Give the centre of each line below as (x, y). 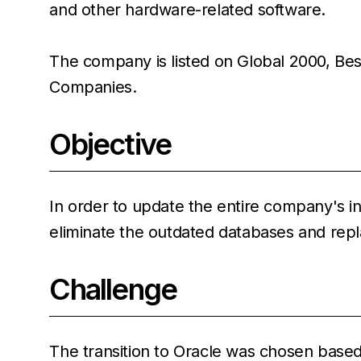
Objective (110, 144)
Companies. (93, 87)
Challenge (113, 289)
